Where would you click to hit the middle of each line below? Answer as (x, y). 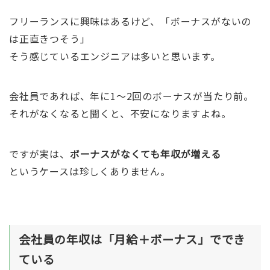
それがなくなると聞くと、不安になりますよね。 (120, 114)
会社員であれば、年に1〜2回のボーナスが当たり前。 (131, 96)
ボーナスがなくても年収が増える (145, 153)
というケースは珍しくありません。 (89, 171)
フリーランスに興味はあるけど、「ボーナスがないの (130, 21)
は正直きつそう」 (49, 38)
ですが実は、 (39, 153)
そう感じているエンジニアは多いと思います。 (115, 56)
